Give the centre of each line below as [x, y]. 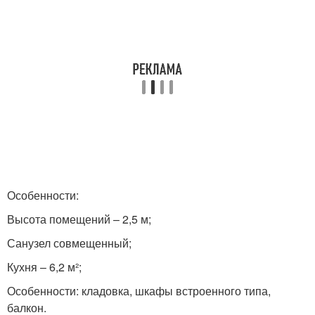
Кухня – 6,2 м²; [44, 267]
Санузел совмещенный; [69, 243]
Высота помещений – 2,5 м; [79, 219]
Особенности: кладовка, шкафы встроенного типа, [139, 291]
